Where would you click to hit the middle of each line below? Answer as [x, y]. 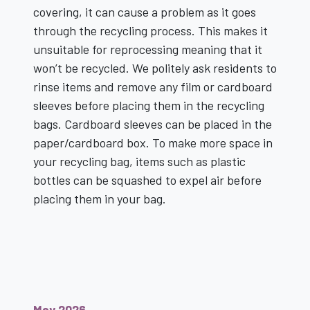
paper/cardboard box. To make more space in [153, 143]
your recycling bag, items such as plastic [139, 161]
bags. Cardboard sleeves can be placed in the [153, 124]
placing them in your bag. [100, 199]
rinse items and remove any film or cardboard [153, 86]
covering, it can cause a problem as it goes [145, 12]
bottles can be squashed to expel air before [147, 180]
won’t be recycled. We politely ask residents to [155, 68]
